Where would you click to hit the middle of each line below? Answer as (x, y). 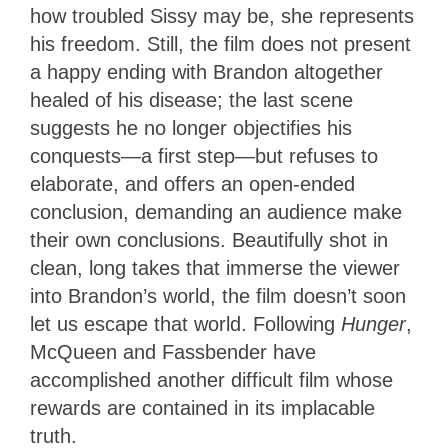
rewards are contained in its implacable (202, 407)
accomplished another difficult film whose (211, 379)
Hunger (373, 323)
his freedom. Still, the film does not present (220, 43)
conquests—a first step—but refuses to (204, 155)
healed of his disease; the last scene (191, 99)
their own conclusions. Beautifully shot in (209, 239)
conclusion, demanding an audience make (216, 211)
